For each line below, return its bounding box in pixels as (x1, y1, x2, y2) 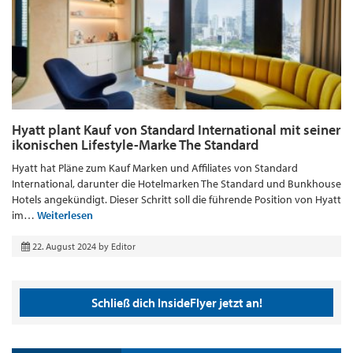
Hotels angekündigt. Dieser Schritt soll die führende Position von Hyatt (12, 192, 341, 207)
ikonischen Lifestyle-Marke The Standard (12, 136, 258, 154)
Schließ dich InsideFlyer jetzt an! (91, 295, 262, 311)
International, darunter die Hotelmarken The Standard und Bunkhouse (12, 176, 341, 191)
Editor (111, 240, 136, 253)
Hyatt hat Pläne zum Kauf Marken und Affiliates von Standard (12, 161, 298, 176)
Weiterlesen (37, 208, 93, 223)
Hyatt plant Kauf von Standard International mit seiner (12, 121, 340, 139)
